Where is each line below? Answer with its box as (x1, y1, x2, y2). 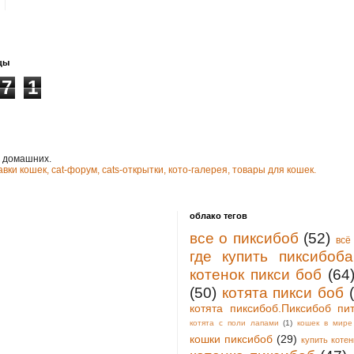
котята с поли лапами (190, 318, 279, 327)
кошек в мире (297, 318, 352, 327)
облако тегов (190, 210, 247, 220)
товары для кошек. (232, 164, 316, 175)
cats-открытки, (102, 164, 166, 175)
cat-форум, (51, 164, 100, 175)
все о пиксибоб (190, 229, 299, 247)
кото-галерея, (168, 164, 230, 175)
